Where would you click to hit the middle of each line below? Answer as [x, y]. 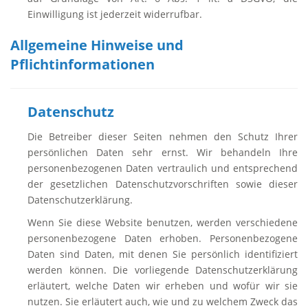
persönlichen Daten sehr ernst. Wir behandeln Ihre [163, 152]
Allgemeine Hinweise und [97, 45]
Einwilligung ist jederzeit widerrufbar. [115, 14]
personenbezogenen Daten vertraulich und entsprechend [163, 168]
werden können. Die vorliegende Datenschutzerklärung [163, 270]
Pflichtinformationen [82, 64]
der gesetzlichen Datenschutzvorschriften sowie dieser [163, 184]
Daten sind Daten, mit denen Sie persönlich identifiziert [163, 254]
